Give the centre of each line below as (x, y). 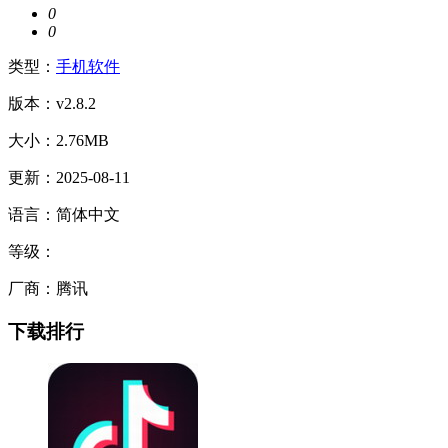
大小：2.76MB (58, 140)
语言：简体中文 (64, 214)
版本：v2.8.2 (52, 103)
